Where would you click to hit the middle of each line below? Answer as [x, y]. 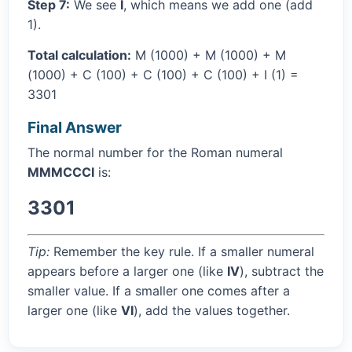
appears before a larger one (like [127, 271]
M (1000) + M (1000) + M [209, 55]
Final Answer [75, 128]
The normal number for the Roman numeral [155, 153]
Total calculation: [79, 55]
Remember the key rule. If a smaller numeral [182, 252]
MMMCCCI [61, 172]
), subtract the [282, 271]
